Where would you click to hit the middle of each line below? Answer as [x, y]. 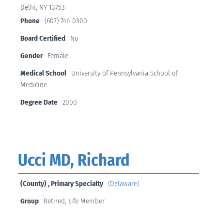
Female [58, 56]
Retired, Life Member [74, 201]
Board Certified [43, 39]
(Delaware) [123, 184]
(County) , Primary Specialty [62, 184]
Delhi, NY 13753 [42, 8]
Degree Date [39, 102]
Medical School [43, 73]
